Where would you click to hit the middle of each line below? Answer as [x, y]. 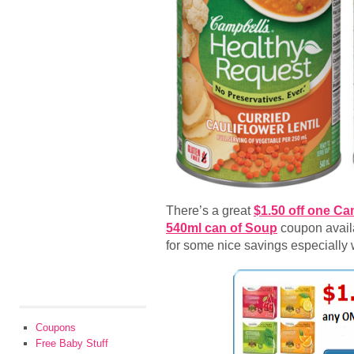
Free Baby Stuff [72, 343]
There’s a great [210, 210]
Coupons [56, 328]
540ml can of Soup [222, 228]
